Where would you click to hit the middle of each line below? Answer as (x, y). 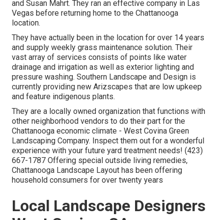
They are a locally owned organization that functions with (109, 111)
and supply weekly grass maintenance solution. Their (102, 48)
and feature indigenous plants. (63, 97)
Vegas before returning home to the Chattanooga (95, 13)
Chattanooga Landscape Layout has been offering (97, 170)
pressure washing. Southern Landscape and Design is (104, 77)
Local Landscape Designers (109, 206)
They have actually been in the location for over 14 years (108, 38)
